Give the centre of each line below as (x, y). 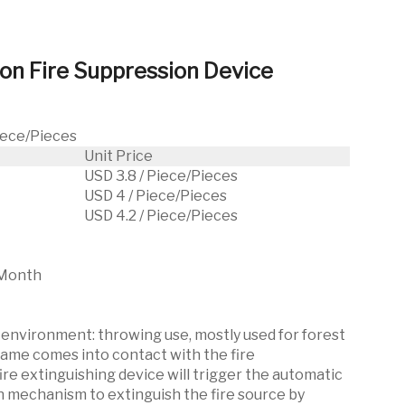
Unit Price (119, 156)
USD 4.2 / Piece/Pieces (161, 216)
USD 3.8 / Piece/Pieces (161, 176)
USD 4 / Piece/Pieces (156, 196)
